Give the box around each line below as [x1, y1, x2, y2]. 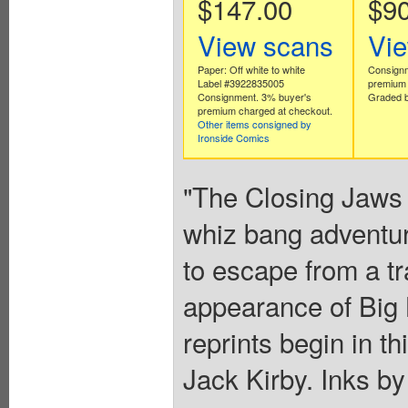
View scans [197, 25, 333, 64]
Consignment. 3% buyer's [197, 88, 311, 104]
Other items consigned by [197, 116, 311, 131]
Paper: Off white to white [197, 61, 305, 76]
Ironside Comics [197, 129, 270, 145]
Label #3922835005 [197, 75, 284, 90]
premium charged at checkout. [197, 102, 332, 117]
